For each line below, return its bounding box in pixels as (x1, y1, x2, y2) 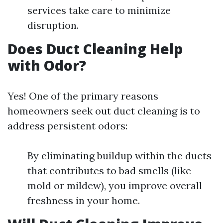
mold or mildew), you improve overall (27, 179, 202, 192)
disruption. (27, 19, 79, 31)
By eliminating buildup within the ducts (27, 149, 212, 162)
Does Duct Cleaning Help (7, 39, 183, 58)
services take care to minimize (27, 4, 171, 16)
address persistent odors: (7, 119, 127, 132)
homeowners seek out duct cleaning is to (7, 105, 200, 117)
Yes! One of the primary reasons (7, 90, 158, 102)
